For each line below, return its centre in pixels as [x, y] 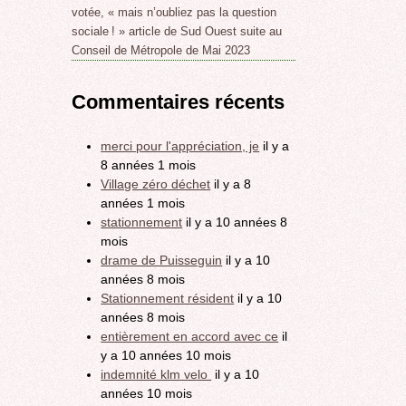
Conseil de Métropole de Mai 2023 [161, 51]
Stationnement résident [168, 298]
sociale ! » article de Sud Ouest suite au [177, 32]
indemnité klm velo [156, 374]
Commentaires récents [179, 102]
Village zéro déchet [156, 184]
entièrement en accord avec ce [190, 336]
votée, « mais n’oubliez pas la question [174, 13]
